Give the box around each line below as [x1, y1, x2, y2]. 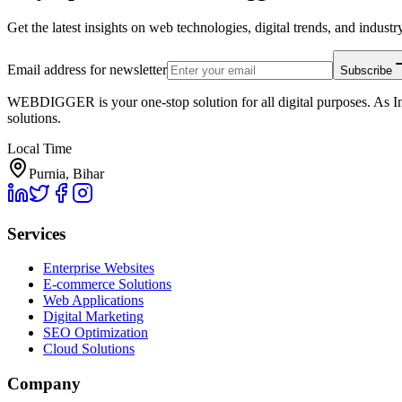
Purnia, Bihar [29, 165, 104, 181]
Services [7, 223, 66, 243]
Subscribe [340, 63, 392, 77]
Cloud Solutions [43, 341, 135, 357]
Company [7, 373, 81, 393]
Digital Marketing [43, 309, 144, 325]
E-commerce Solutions [43, 276, 171, 293]
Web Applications [43, 293, 144, 309]
